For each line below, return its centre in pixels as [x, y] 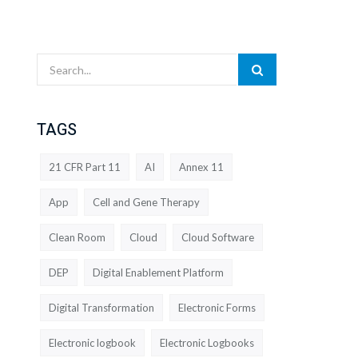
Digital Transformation [101, 307]
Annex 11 [201, 167]
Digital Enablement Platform [158, 272]
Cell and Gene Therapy [146, 202]
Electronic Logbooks [207, 342]
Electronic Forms [217, 307]
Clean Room [77, 237]
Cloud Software [218, 237]
